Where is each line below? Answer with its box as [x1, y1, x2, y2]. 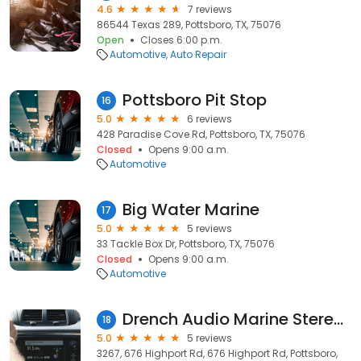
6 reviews [187, 112, 232, 126]
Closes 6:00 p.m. [140, 33, 222, 47]
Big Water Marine [122, 198, 259, 221]
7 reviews [188, 2, 232, 16]
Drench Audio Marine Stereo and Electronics [334, 308, 343, 330]
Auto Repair [170, 48, 226, 61]
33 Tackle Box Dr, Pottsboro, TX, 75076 [97, 237, 275, 251]
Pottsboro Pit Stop [122, 89, 267, 111]
